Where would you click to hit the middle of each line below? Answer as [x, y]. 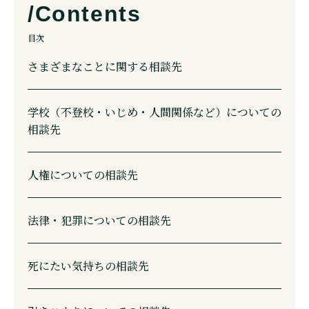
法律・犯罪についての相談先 [99, 220]
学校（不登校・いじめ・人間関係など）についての [154, 112]
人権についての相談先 [83, 175]
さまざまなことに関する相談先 [105, 66]
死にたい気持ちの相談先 [88, 266]
